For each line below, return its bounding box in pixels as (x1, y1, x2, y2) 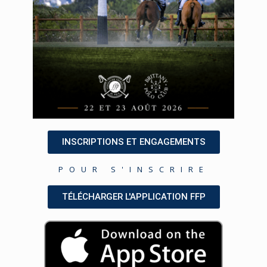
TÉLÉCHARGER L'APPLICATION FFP (61, 191, 206, 202)
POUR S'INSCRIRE (58, 163, 209, 175)
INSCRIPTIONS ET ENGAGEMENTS (61, 136, 206, 147)
